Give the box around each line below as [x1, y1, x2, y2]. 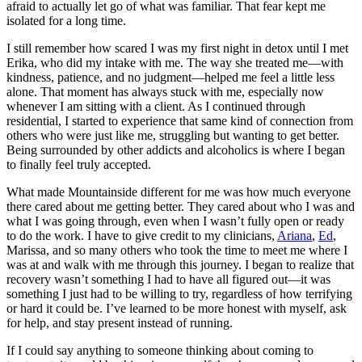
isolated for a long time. [6, 13, 126, 27]
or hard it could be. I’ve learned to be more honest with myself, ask [6, 301, 347, 315]
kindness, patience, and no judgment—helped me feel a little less [6, 69, 335, 84]
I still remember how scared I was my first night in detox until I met [6, 40, 348, 55]
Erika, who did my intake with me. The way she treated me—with [6, 55, 343, 69]
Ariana [277, 228, 312, 242]
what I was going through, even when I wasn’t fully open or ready [6, 213, 344, 228]
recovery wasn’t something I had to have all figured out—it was [6, 271, 330, 286]
